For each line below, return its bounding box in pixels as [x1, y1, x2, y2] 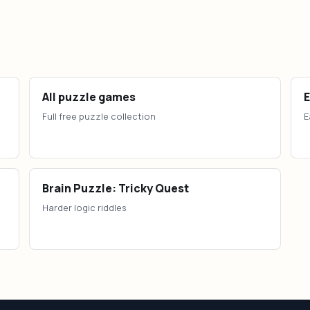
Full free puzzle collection [42, 110, 156, 122]
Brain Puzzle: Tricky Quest [42, 181, 189, 196]
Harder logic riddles [42, 201, 127, 214]
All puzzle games [42, 89, 136, 104]
